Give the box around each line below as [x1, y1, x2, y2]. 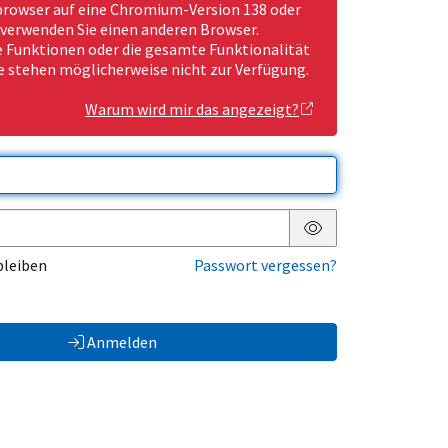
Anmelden [86, 332, 157, 353]
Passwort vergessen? [194, 255, 337, 276]
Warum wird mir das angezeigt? [85, 99, 299, 120]
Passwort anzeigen [312, 233, 442, 254]
